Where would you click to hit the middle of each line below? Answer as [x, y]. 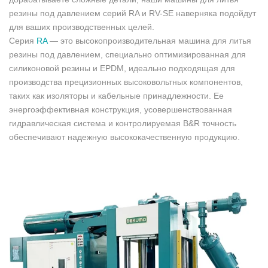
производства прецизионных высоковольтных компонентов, [126, 82]
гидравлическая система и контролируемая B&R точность [123, 123]
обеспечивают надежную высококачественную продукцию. [124, 137]
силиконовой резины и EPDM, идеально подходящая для [122, 68]
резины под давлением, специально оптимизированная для [127, 54]
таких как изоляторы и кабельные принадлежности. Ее [116, 95]
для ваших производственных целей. [82, 27]
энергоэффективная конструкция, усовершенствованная [121, 109]
